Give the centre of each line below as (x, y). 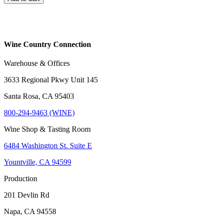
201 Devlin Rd (27, 195)
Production (21, 179)
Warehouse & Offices (37, 63)
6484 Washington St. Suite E (48, 146)
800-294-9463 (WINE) (39, 113)
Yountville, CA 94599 (38, 162)
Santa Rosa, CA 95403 (39, 96)
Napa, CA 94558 (30, 212)
